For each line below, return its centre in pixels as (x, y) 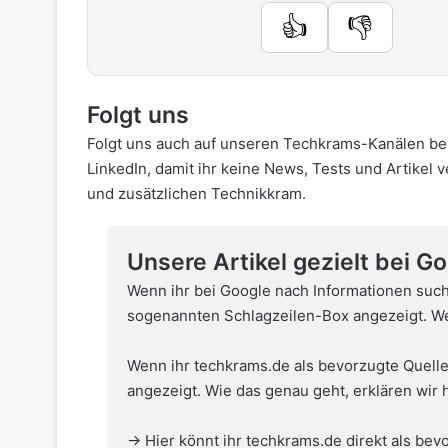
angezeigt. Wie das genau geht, (240, 390)
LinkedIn (117, 168)
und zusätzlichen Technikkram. (196, 193)
